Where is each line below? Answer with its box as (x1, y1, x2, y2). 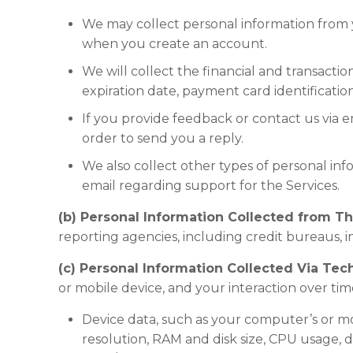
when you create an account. (82, 36, 268, 51)
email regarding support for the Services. (82, 178, 340, 193)
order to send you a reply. (82, 131, 244, 146)
